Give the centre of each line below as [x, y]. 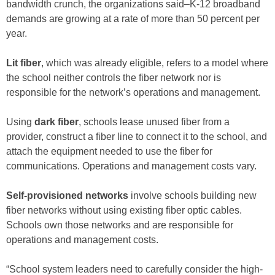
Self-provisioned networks [67, 195]
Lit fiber [24, 63]
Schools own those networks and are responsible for [120, 225]
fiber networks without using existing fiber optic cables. [124, 210]
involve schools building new [192, 195]
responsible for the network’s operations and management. [133, 92]
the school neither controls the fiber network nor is [114, 77]
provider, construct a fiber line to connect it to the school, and [137, 136]
